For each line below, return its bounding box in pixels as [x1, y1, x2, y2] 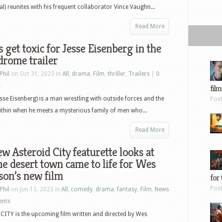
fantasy [117, 186, 137, 193]
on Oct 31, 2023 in [9, 70, 62, 77]
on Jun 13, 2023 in [9, 186, 61, 193]
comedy [71, 186, 93, 193]
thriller [108, 70, 125, 77]
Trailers [128, 70, 150, 77]
